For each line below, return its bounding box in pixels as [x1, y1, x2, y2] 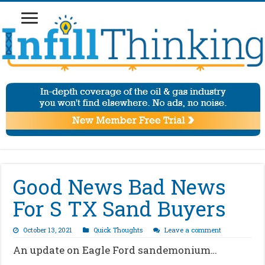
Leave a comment [164, 225, 222, 235]
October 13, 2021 [23, 225, 73, 235]
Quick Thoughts [93, 225, 143, 235]
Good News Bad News [13, 173, 227, 201]
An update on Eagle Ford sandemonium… [13, 243, 218, 257]
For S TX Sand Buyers [13, 195, 227, 222]
